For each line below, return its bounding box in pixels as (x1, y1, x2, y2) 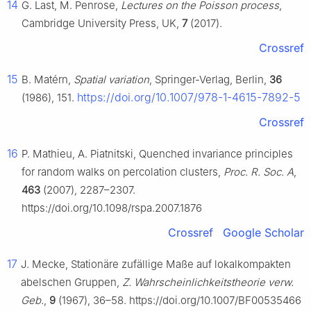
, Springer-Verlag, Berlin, (149, 73, 269, 87)
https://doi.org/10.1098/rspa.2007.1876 (22, 201, 202, 215)
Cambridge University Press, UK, (22, 17, 182, 31)
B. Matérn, (22, 73, 74, 87)
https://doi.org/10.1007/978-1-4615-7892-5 (77, 90, 301, 105)
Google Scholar (223, 226, 304, 240)
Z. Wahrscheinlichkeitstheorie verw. (122, 276, 294, 289)
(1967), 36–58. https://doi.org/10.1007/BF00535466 (56, 294, 301, 308)
